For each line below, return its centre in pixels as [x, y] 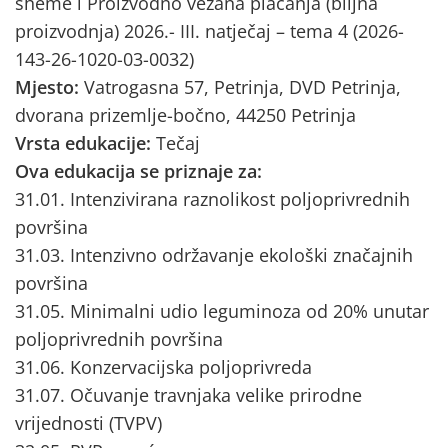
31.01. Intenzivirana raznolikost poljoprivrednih [212, 199]
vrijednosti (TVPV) [88, 423]
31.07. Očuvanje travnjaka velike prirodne [188, 395]
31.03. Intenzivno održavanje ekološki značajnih [214, 255]
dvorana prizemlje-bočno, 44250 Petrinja [185, 115]
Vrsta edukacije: [85, 143]
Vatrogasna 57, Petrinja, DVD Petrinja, [242, 87]
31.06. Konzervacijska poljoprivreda [163, 367]
